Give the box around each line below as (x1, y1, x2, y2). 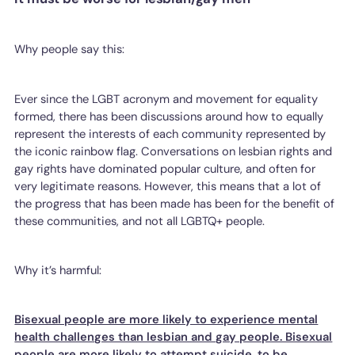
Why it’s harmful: (14, 262, 102, 279)
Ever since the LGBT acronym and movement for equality (14, 90, 319, 107)
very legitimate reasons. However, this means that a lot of (14, 177, 322, 194)
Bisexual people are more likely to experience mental (14, 311, 319, 328)
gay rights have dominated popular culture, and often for (14, 160, 316, 177)
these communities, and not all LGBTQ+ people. (14, 212, 265, 229)
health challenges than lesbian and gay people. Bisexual (14, 329, 333, 345)
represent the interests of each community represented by (14, 125, 326, 142)
